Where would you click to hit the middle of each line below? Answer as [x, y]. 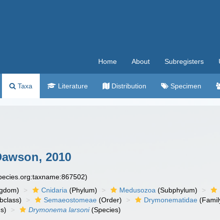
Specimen [185, 86]
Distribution [128, 86]
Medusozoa [138, 190]
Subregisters [184, 61]
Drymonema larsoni [59, 210]
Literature [72, 86]
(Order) [110, 200]
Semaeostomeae [70, 200]
